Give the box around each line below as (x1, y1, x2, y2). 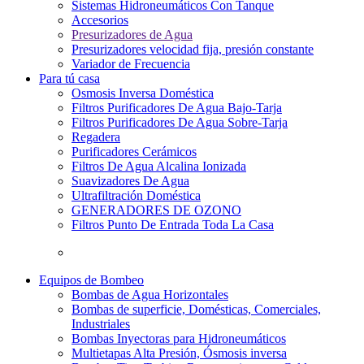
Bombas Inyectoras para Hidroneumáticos (71, 331, 286, 345)
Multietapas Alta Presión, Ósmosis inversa (71, 346, 287, 360)
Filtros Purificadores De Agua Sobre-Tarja (71, 115, 288, 129)
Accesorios (71, 13, 128, 27)
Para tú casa (39, 71, 100, 85)
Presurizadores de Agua (71, 28, 193, 41)
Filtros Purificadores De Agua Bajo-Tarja (71, 101, 282, 115)
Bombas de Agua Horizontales (71, 288, 228, 301)
